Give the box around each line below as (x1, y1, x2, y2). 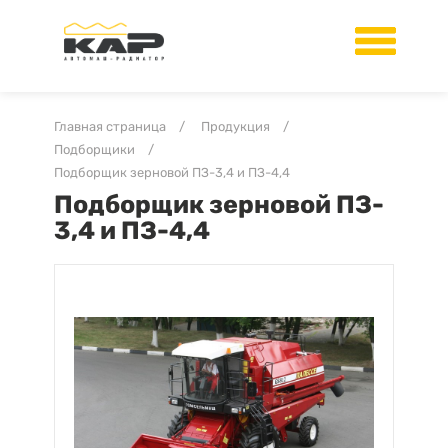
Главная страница (54, 119, 166, 134)
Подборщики (54, 142, 135, 157)
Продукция (201, 119, 270, 134)
